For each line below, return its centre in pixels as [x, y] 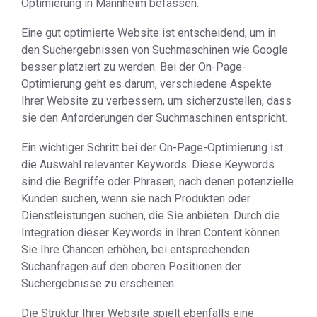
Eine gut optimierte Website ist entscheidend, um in [149, 33]
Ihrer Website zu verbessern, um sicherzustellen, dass [156, 101]
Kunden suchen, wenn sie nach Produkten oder [136, 198]
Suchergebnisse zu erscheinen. [99, 283]
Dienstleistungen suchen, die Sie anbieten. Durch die [151, 215]
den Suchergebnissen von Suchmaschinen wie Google [155, 50]
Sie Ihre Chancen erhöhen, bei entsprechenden [136, 249]
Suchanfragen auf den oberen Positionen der [131, 266]
